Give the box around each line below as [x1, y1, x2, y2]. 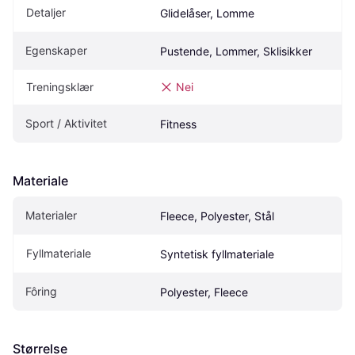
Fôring [25, 284, 57, 299]
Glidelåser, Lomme [160, 6, 254, 21]
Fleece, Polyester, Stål [160, 209, 274, 223]
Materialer [25, 208, 77, 223]
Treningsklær [26, 80, 94, 94]
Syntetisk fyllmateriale [160, 247, 274, 261]
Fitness [160, 117, 197, 132]
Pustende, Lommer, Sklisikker [160, 44, 312, 59]
